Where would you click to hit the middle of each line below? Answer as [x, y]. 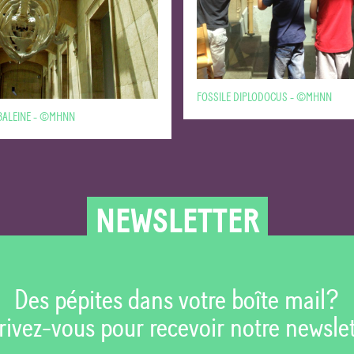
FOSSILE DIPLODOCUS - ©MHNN [264, 98]
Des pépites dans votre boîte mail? [177, 300]
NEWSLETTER [177, 221]
